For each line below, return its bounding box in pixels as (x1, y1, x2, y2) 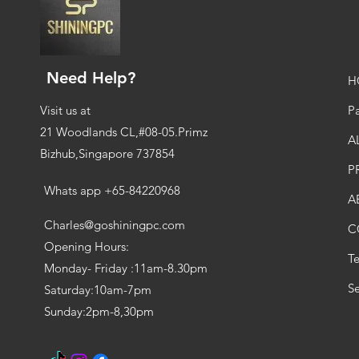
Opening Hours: (43, 238, 129, 254)
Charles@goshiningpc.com (43, 216, 185, 232)
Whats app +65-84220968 (43, 182, 180, 198)
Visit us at (39, 102, 94, 118)
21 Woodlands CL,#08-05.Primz (39, 123, 208, 139)
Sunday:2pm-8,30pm (43, 303, 157, 319)
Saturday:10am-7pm (43, 281, 151, 297)
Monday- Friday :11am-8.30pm (43, 260, 208, 276)
